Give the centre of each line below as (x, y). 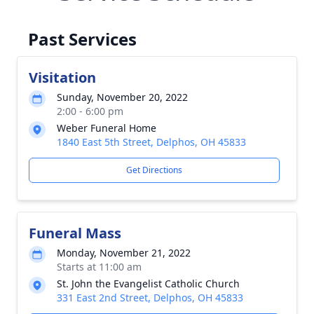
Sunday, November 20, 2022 (122, 97)
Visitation (62, 77)
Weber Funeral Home (107, 128)
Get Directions (154, 170)
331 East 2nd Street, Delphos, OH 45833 (150, 298)
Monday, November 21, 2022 (124, 253)
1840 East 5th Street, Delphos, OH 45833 (151, 142)
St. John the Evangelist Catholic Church (148, 284)
